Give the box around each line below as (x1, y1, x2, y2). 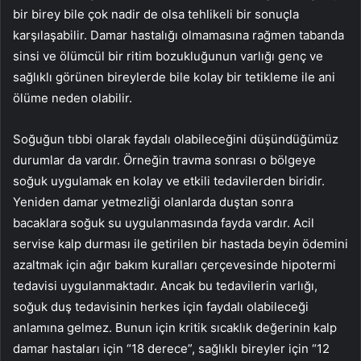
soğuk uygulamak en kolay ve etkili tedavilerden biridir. (13, 172, 325, 189)
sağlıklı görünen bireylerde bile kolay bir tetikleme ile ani (13, 68, 335, 85)
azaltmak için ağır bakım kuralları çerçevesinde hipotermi (13, 256, 336, 272)
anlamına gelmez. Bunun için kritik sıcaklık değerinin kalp (13, 319, 337, 335)
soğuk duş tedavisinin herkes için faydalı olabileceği (13, 298, 309, 314)
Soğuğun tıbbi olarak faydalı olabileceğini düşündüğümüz (13, 131, 338, 147)
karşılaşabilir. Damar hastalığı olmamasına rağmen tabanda (13, 27, 344, 43)
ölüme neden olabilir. (13, 89, 132, 106)
